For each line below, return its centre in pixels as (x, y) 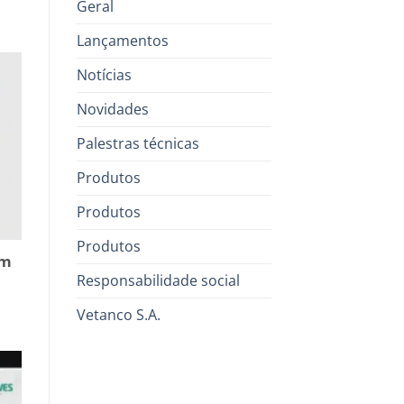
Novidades (112, 109)
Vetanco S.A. (118, 314)
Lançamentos (122, 40)
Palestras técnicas (138, 143)
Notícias (104, 74)
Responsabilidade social (158, 280)
